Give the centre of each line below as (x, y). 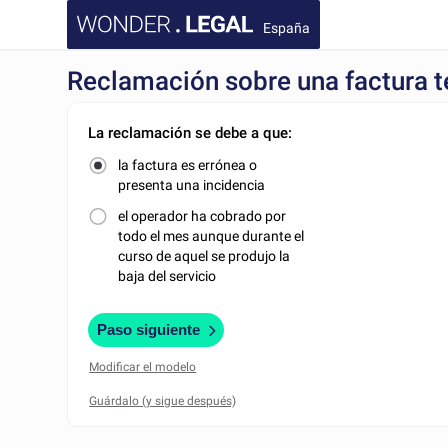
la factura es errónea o (188, 165)
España (287, 27)
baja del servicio (167, 276)
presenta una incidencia (192, 185)
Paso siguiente (149, 329)
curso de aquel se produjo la (204, 256)
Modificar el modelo (143, 366)
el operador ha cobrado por (202, 216)
